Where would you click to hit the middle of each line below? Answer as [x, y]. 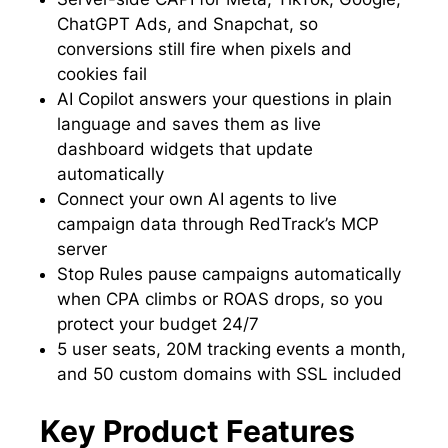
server [82, 249]
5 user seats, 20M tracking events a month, [231, 349]
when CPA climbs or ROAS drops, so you [220, 299]
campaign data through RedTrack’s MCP [218, 224]
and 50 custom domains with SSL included [229, 374]
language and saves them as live [189, 124]
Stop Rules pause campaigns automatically [229, 274]
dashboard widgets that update [185, 149]
